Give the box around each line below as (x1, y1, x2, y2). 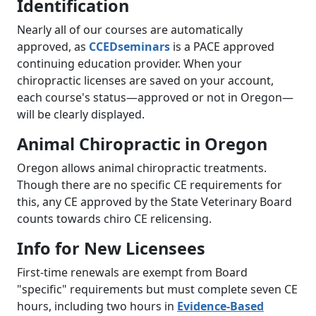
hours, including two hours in (17, 298, 177, 314)
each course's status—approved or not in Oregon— (17, 89, 293, 105)
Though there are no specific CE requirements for (17, 176, 282, 193)
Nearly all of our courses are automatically (17, 21, 243, 37)
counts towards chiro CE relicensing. (17, 210, 212, 226)
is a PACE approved (170, 38, 274, 54)
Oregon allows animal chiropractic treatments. (17, 159, 267, 176)
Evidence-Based (177, 298, 264, 314)
